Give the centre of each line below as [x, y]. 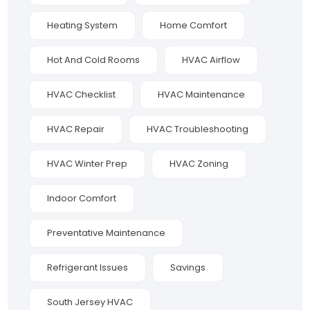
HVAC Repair [76, 129]
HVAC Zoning [199, 164]
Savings [188, 268]
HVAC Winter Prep [88, 164]
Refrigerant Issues [88, 268]
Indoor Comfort [82, 199]
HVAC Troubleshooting [198, 129]
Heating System [83, 26]
